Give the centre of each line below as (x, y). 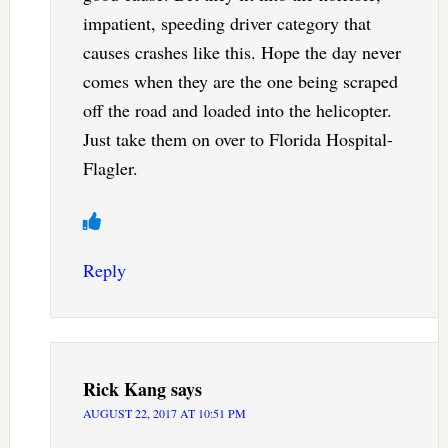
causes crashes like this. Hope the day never (241, 52)
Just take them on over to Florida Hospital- (237, 139)
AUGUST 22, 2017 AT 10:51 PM (164, 413)
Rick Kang (124, 389)
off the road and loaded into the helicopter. (237, 110)
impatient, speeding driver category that (226, 23)
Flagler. (110, 168)
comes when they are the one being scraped (240, 81)
